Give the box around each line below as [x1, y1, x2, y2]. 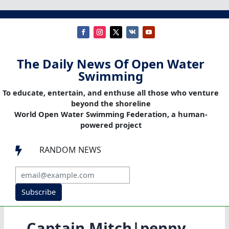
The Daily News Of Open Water [17, 55, 204, 73]
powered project [80, 120, 142, 130]
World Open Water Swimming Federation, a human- [14, 109, 208, 120]
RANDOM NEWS [39, 144, 101, 156]
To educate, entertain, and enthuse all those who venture [3, 87, 219, 98]
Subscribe [21, 187, 56, 197]
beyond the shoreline [71, 98, 151, 109]
